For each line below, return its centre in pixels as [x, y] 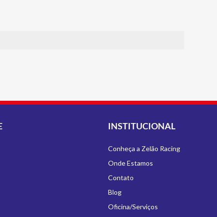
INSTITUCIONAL [141, 126]
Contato [121, 178]
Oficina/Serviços [133, 207]
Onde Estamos [130, 163]
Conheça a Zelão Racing [144, 148]
